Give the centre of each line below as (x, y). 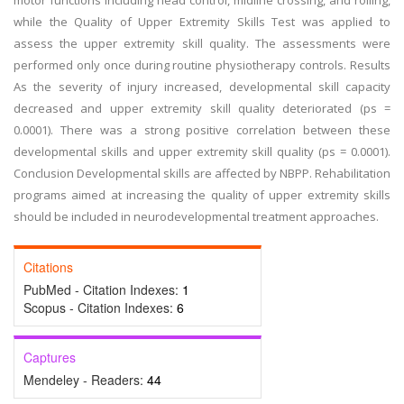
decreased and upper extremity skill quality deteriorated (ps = (202, 108)
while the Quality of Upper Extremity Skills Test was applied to (202, 22)
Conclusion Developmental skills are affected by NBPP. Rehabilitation (202, 173)
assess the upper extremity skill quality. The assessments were (202, 43)
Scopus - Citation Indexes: (100, 308)
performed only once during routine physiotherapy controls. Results (202, 65)
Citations (48, 267)
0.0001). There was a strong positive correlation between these (202, 130)
